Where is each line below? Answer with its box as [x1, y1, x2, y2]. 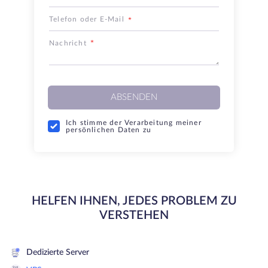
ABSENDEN [111, 93, 157, 102]
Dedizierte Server [26, 248, 89, 257]
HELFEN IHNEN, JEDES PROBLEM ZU [31, 195, 237, 207]
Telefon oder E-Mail [49, 16, 124, 23]
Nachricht [49, 39, 87, 47]
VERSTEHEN [99, 209, 169, 221]
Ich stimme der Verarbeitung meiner [66, 119, 202, 126]
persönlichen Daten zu [66, 126, 152, 133]
